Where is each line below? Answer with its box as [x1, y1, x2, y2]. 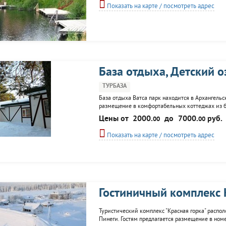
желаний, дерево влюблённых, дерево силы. [98, 119, 214, 127]
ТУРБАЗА [102, 83, 127, 90]
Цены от [98, 114, 130, 124]
